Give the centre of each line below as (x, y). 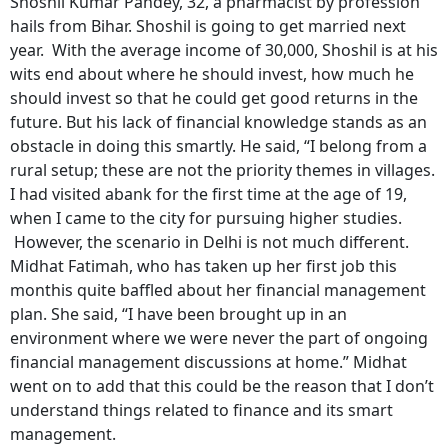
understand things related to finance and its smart (201, 410)
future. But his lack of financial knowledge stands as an (218, 122)
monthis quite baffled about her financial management (218, 290)
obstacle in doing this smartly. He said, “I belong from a (218, 146)
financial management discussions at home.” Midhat (208, 362)
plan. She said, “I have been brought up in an (178, 314)
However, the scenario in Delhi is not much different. (209, 242)
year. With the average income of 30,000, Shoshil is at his (224, 50)
